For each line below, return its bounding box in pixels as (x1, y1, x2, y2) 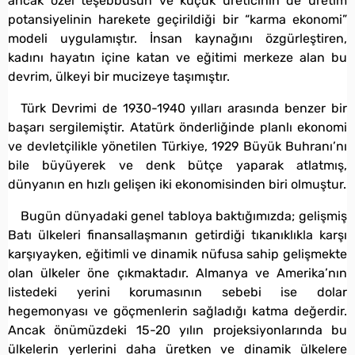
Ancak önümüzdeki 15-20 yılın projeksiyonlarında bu (8, 322, 347, 338)
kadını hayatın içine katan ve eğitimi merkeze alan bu (8, 49, 347, 65)
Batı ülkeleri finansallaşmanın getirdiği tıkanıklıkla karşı (8, 227, 347, 242)
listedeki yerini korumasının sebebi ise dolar (8, 284, 347, 300)
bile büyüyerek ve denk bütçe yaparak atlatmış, (8, 157, 347, 173)
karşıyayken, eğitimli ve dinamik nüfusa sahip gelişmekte (8, 246, 347, 261)
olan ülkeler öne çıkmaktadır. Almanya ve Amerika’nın (8, 265, 347, 281)
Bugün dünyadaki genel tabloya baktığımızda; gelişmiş (21, 208, 347, 223)
